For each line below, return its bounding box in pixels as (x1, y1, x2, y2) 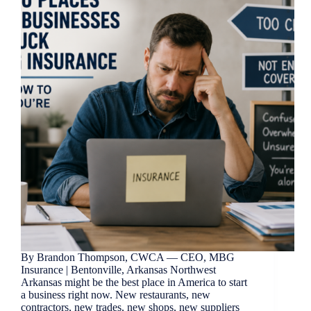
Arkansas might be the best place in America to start (21, 276, 247, 289)
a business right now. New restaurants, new (21, 289, 210, 301)
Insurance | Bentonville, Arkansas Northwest (21, 264, 216, 276)
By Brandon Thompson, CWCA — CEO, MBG (21, 251, 235, 264)
